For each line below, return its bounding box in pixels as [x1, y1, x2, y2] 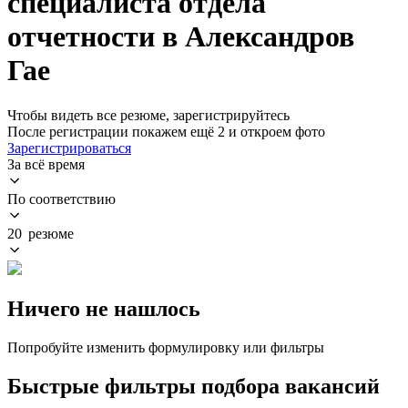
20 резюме [7, 225, 74, 241]
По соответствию [7, 190, 116, 207]
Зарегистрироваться [7, 139, 131, 156]
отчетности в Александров [7, 20, 354, 54]
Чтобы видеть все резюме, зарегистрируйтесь [7, 107, 290, 123]
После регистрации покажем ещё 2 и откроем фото [7, 123, 325, 139]
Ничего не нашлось [7, 296, 200, 321]
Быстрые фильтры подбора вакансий [7, 373, 380, 398]
